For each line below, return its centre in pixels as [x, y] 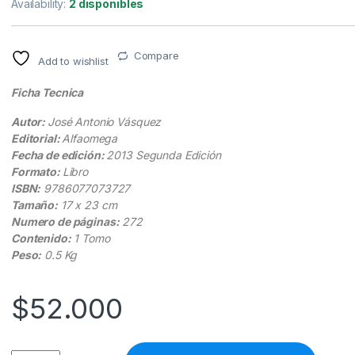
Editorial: [37, 139]
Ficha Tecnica [48, 93]
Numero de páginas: [65, 222]
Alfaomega [90, 139]
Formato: [37, 172]
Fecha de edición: [59, 155]
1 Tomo [90, 239]
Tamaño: [35, 205]
